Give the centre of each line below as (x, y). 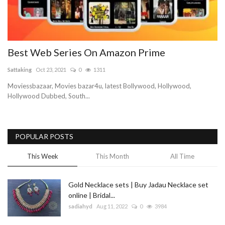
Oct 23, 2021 (51, 70)
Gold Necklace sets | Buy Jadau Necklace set (138, 185)
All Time (182, 156)
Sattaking (20, 70)
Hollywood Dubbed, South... (49, 96)
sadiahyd (80, 206)
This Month (113, 156)
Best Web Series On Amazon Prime (86, 52)
